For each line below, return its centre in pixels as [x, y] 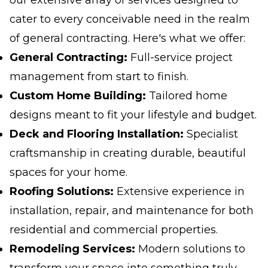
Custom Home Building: [78, 96]
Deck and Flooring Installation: [97, 134]
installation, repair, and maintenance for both [132, 211]
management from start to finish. [99, 77]
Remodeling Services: [72, 249]
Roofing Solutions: [62, 191]
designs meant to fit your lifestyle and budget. [133, 115]
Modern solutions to [190, 249]
